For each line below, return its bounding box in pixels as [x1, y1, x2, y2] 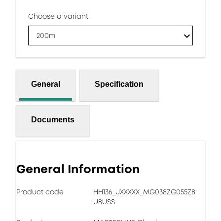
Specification [95, 79, 144, 88]
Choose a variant [28, 11, 88, 21]
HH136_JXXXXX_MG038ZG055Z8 [93, 187, 195, 197]
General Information [16, 161, 140, 178]
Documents [31, 115, 74, 124]
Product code [16, 187, 64, 197]
